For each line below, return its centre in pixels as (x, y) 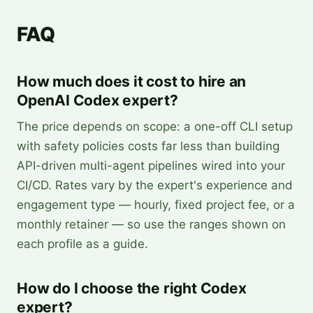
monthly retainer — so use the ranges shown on (151, 224)
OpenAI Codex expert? (97, 100)
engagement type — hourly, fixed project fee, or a (156, 205)
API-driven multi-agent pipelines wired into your (151, 166)
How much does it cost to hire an (132, 81)
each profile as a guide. (82, 244)
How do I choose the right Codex (132, 288)
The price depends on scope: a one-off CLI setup (155, 126)
